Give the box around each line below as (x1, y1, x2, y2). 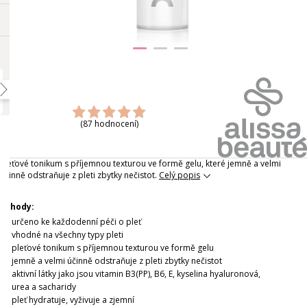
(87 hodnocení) (79, 118, 138, 130)
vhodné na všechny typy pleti (12, 229, 123, 241)
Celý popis (159, 169, 200, 182)
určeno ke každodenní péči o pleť (12, 216, 141, 228)
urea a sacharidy (12, 281, 76, 293)
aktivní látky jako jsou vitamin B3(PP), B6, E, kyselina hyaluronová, (12, 268, 260, 280)
